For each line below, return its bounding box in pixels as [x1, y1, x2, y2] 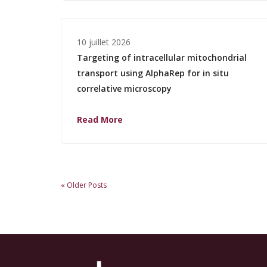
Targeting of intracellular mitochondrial [77, 51, 247, 63]
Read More [77, 113, 123, 125]
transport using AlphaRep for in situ [77, 67, 229, 79]
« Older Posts [61, 179, 107, 190]
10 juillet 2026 [77, 36, 131, 48]
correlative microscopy [77, 82, 172, 94]
